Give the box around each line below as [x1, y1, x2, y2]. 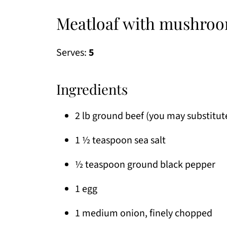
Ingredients [56, 80, 128, 99]
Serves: [56, 46, 89, 60]
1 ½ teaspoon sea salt [75, 133, 166, 148]
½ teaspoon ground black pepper [75, 158, 215, 172]
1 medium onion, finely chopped [75, 206, 212, 221]
